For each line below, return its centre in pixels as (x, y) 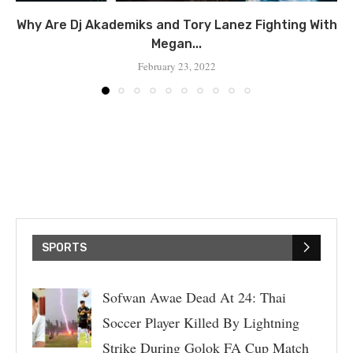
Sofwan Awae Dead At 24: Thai (194, 297)
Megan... (176, 43)
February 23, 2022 (176, 66)
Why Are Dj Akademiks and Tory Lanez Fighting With (176, 24)
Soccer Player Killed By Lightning (201, 322)
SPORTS (64, 247)
